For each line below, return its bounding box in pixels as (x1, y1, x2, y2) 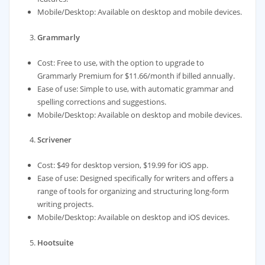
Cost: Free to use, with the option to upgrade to (37, 57, 205, 68)
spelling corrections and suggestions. (37, 96, 167, 107)
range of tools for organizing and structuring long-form (37, 186, 230, 197)
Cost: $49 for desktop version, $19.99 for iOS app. (37, 160, 209, 171)
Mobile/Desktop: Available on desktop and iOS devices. (37, 212, 230, 223)
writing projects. (37, 199, 94, 210)
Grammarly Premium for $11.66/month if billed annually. (37, 70, 235, 81)
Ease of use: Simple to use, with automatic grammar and (37, 83, 234, 94)
